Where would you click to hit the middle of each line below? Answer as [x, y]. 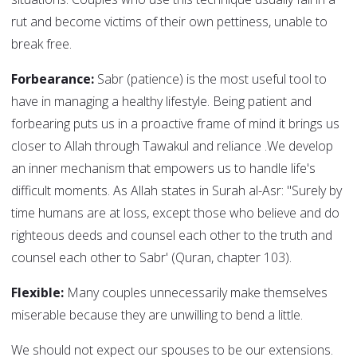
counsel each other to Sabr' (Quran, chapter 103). [151, 258]
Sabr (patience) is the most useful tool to [210, 79]
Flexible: [39, 293]
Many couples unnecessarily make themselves [197, 293]
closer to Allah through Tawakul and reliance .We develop [172, 146]
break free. [41, 44]
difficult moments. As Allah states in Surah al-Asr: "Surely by [177, 191]
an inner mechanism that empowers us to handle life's [163, 169]
